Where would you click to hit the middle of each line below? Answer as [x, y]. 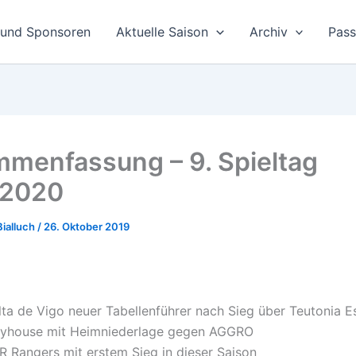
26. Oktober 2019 [87, 226]
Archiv [268, 32]
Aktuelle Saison [163, 32]
